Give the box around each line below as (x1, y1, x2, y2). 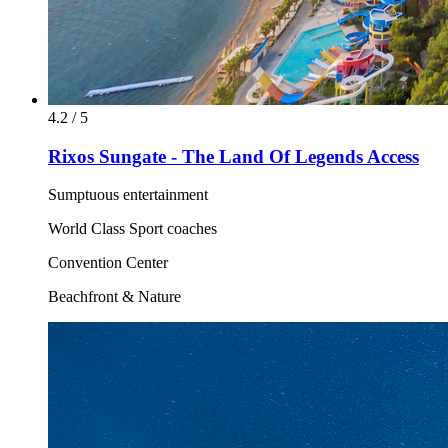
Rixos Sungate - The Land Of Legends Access (48, 145, 419, 167)
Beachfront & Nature (48, 288, 181, 306)
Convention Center (48, 254, 168, 272)
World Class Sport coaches (48, 220, 217, 238)
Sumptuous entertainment (48, 186, 208, 204)
